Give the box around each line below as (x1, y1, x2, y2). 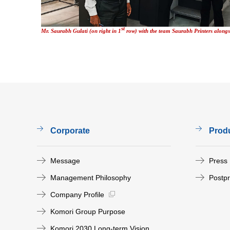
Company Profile (50, 190, 104, 199)
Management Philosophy (50, 174, 131, 182)
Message (50, 157, 80, 165)
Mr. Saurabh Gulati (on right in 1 (41, 28, 121, 34)
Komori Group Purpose (50, 207, 125, 216)
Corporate (50, 126, 90, 135)
